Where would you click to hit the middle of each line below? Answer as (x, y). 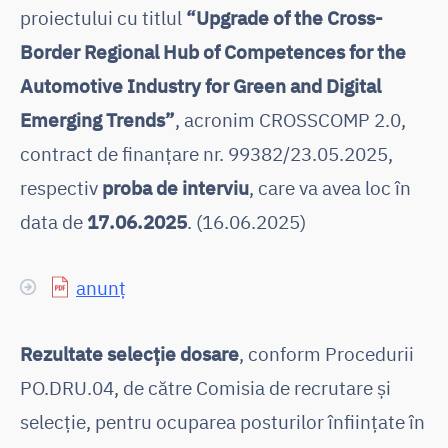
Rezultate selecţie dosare (129, 353)
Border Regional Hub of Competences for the (213, 51)
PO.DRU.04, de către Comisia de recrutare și (205, 387)
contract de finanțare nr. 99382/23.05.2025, (206, 153)
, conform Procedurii (326, 353)
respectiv (61, 187)
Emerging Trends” (97, 119)
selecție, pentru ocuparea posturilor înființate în (222, 421)
